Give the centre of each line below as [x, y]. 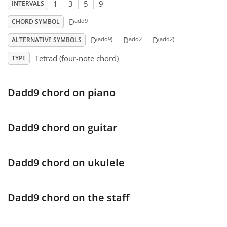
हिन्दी [43, 85]
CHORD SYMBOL [36, 22]
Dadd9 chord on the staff [68, 198]
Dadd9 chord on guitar [63, 128]
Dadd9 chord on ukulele [66, 163]
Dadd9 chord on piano [62, 93]
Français [50, 20]
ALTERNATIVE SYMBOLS [47, 40]
